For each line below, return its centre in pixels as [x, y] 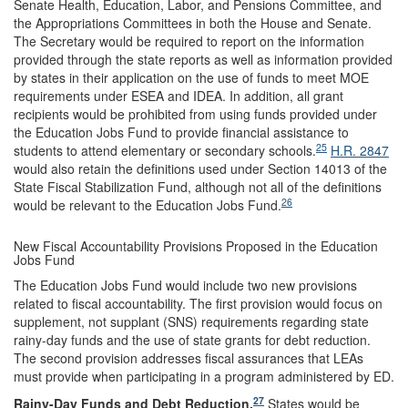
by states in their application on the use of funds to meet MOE [191, 77]
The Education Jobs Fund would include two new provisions [185, 285]
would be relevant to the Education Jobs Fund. [148, 204]
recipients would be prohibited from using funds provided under [195, 113]
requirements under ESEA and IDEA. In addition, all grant [178, 95]
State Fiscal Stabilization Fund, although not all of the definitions [198, 186]
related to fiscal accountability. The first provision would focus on [198, 303]
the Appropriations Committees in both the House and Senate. [193, 22]
